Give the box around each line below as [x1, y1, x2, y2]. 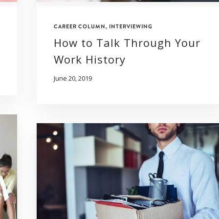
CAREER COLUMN [54, 22, 106, 30]
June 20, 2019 [54, 73, 92, 83]
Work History [54, 51, 126, 66]
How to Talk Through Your [54, 35, 200, 50]
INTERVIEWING [109, 22, 153, 30]
